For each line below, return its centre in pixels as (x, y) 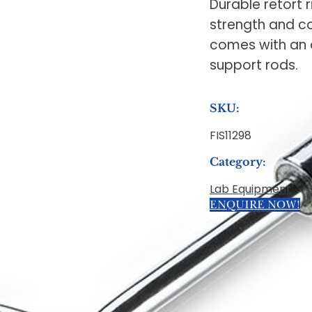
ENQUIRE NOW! (255, 205)
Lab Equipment (250, 189)
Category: (237, 162)
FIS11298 (230, 136)
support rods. (253, 65)
